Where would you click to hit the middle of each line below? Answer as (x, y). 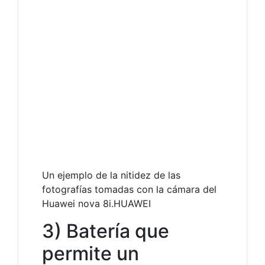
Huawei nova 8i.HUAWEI (96, 204)
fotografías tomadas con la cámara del (129, 190)
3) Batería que (106, 231)
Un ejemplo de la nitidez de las (111, 175)
